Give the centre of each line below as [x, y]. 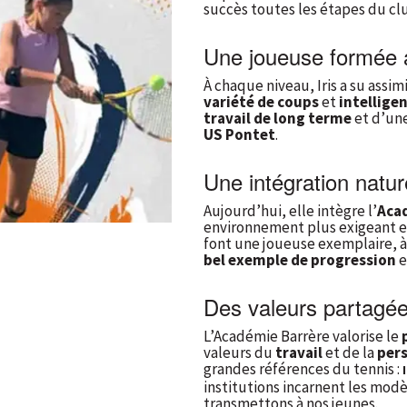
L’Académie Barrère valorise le [303, 336]
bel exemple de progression [300, 259]
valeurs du [239, 352]
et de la [350, 352]
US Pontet [239, 134]
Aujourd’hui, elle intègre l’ [290, 210]
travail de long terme [278, 118]
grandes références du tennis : [303, 368]
